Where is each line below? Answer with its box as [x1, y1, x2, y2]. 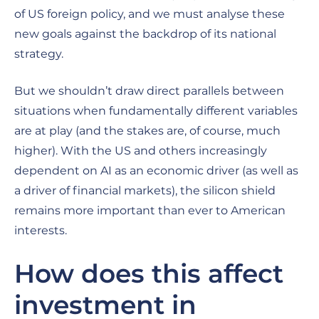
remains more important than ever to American [14, 203, 286, 217]
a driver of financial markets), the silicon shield [14, 183, 276, 197]
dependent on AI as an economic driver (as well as [14, 163, 298, 177]
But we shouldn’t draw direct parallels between [14, 83, 284, 98]
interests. [14, 223, 67, 237]
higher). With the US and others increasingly [14, 143, 267, 157]
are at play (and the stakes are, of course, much [14, 123, 281, 137]
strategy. [14, 46, 63, 61]
